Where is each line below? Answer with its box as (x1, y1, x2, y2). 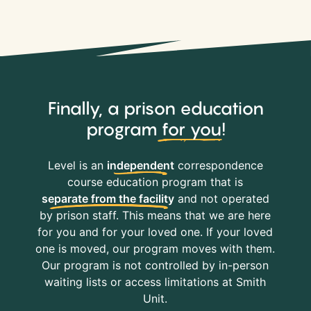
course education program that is (67, 175, 244, 189)
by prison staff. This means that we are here (40, 208, 271, 222)
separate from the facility (41, 192, 174, 205)
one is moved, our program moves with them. (35, 242, 276, 255)
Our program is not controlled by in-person (42, 258, 269, 272)
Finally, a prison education (47, 98, 264, 119)
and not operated (174, 192, 269, 205)
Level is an (47, 158, 107, 172)
